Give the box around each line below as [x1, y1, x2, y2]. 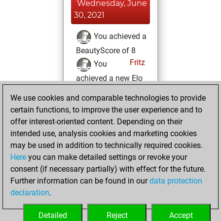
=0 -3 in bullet [76, 208, 123, 217]
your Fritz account [76, 113, 139, 122]
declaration [10, 188, 49, 197]
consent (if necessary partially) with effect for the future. [10, 164, 206, 174]
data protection [149, 176, 202, 185]
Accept [169, 211, 193, 220]
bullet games [76, 180, 121, 189]
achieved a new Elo [76, 74, 143, 83]
